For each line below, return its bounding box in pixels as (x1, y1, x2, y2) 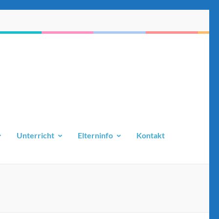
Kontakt (136, 131, 165, 140)
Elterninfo (78, 131, 113, 140)
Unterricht (17, 131, 54, 140)
